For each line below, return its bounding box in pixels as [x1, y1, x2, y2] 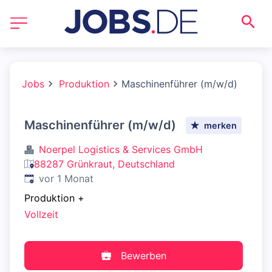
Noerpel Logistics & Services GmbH [39, 143, 203, 155]
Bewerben [120, 250, 166, 262]
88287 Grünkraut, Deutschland [34, 158, 175, 170]
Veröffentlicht [24, 172, 86, 184]
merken [204, 120, 237, 131]
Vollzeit [24, 208, 58, 221]
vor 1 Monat [39, 172, 93, 185]
